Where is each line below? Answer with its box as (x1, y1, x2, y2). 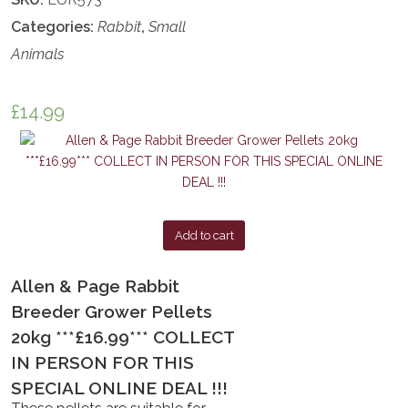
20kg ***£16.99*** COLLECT (11, 327, 235, 348)
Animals (11, 45, 66, 63)
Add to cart (174, 228, 234, 242)
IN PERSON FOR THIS (11, 352, 195, 373)
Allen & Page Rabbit (11, 276, 180, 297)
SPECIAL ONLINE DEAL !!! (11, 378, 229, 399)
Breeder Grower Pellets (11, 301, 213, 322)
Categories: (11, 17, 98, 36)
